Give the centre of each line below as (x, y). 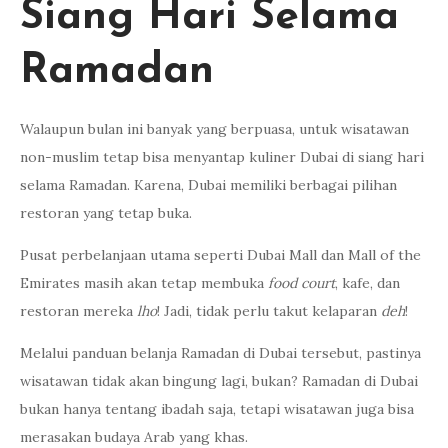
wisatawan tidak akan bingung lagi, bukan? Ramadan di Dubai (219, 380)
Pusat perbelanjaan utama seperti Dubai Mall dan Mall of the (220, 254)
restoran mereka (78, 310)
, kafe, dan (367, 282)
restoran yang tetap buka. (106, 212)
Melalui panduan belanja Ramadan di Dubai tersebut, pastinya (220, 352)
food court (301, 282)
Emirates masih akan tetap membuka (144, 282)
